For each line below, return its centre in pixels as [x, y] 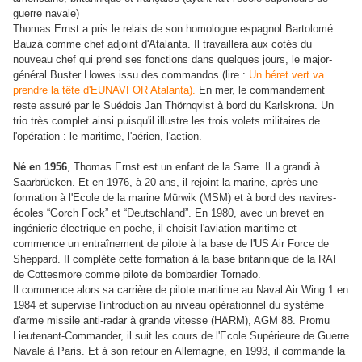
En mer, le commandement [260, 90]
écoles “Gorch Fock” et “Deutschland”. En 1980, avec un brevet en [168, 213]
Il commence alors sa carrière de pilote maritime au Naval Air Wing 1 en [181, 290]
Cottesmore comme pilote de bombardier [122, 275]
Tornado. [242, 275]
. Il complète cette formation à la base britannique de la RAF [198, 259]
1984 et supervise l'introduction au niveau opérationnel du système [168, 305]
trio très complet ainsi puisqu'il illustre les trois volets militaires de [166, 121]
